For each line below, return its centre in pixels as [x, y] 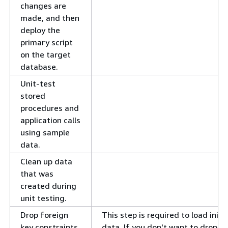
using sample [45, 133]
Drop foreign [44, 215]
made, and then [50, 18]
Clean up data [46, 162]
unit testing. [44, 198]
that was [37, 174]
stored [33, 96]
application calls [50, 120]
